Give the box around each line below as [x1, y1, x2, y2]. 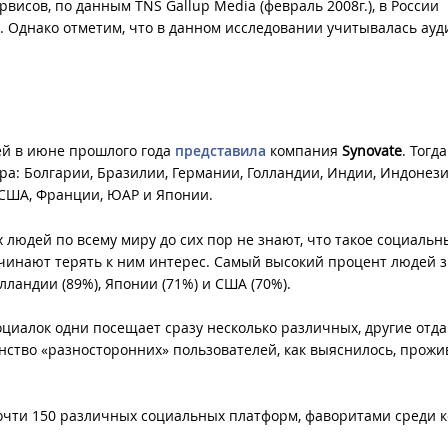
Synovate [342, 141, 402, 161]
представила [175, 141, 266, 161]
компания [266, 141, 342, 161]
